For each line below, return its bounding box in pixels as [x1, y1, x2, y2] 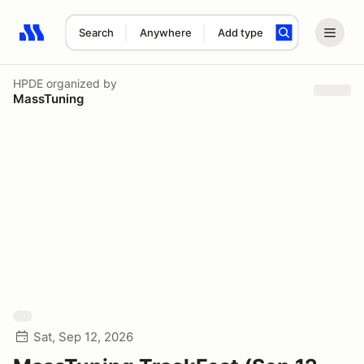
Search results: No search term [19, 33, 208, 50]
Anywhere [139, 26, 192, 39]
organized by [43, 76, 117, 90]
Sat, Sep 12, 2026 [33, 329, 133, 344]
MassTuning [13, 90, 84, 106]
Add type [217, 26, 263, 39]
